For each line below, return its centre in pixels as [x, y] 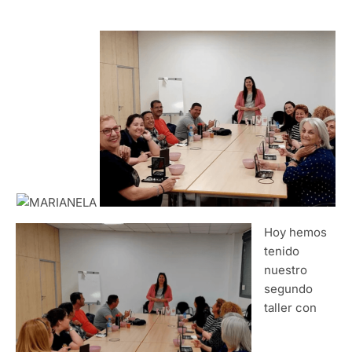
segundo [288, 289]
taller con [290, 308]
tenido [282, 251]
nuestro [286, 270]
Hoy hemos [295, 233]
